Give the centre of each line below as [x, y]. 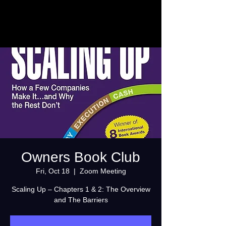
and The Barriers [81, 200]
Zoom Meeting [103, 171]
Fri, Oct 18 [52, 171]
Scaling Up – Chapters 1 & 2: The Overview [81, 189]
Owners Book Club [81, 157]
